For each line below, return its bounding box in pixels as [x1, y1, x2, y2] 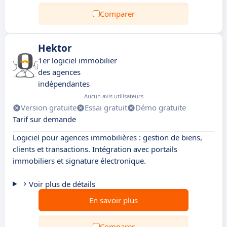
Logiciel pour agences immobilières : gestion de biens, [13, 132, 202, 142]
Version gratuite [21, 102, 77, 112]
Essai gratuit [85, 102, 127, 112]
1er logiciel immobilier [38, 55, 117, 65]
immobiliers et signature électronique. [13, 156, 146, 166]
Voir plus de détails [28, 179, 95, 189]
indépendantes [38, 79, 90, 89]
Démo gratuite [135, 102, 186, 112]
